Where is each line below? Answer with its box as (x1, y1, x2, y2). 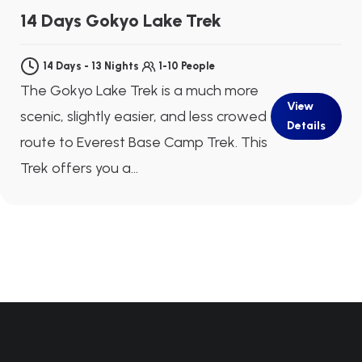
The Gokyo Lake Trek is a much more (20, 81, 259, 99)
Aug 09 (124, 2, 164, 16)
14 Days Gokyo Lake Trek (20, 9, 221, 32)
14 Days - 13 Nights (43, 59, 141, 72)
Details (287, 118, 326, 133)
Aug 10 (164, 2, 202, 16)
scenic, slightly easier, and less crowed (20, 107, 267, 125)
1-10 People (158, 59, 215, 72)
